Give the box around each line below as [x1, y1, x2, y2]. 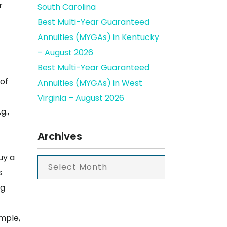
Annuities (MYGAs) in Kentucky [37, 31, 159, 43]
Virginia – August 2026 [37, 92, 124, 104]
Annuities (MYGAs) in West [37, 77, 142, 89]
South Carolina [37, 1, 96, 13]
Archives [37, 129, 82, 143]
